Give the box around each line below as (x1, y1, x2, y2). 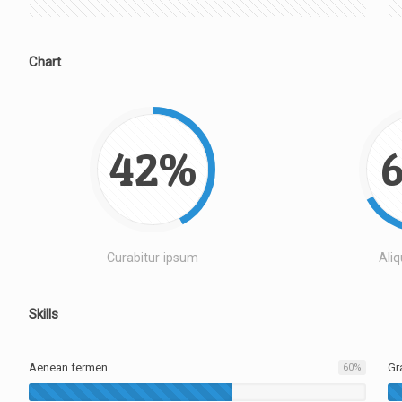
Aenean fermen (29, 361, 108, 374)
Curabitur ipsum (107, 250, 198, 265)
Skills (29, 306, 58, 322)
